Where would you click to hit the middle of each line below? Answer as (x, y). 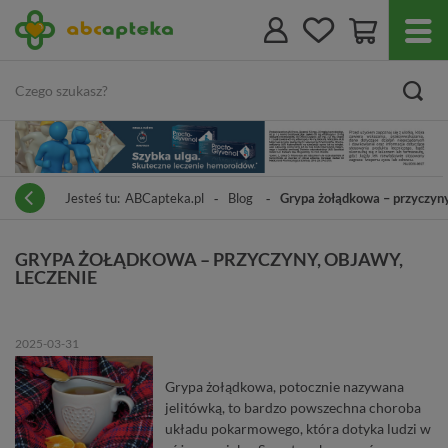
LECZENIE (56, 276)
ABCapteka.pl (164, 197)
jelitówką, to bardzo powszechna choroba (292, 407)
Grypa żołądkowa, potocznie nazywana (284, 386)
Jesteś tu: (92, 197)
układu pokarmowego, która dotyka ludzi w (297, 428)
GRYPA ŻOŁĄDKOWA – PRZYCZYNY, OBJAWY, (209, 258)
